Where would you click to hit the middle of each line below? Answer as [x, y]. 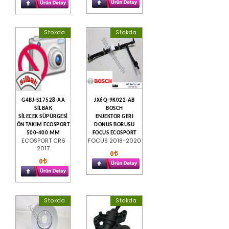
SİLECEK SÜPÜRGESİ [43, 117]
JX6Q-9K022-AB [114, 100]
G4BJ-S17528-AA [43, 100]
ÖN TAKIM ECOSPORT [43, 125]
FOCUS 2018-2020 [114, 140]
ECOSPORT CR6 [43, 140]
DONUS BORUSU [114, 125]
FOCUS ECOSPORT [114, 133]
